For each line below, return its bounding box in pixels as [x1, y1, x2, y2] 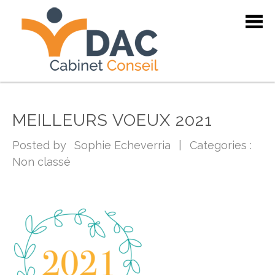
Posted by [12, 139, 72, 152]
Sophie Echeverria [74, 139, 171, 152]
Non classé [12, 155, 71, 168]
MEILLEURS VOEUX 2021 [12, 110, 212, 130]
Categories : [190, 139, 258, 152]
